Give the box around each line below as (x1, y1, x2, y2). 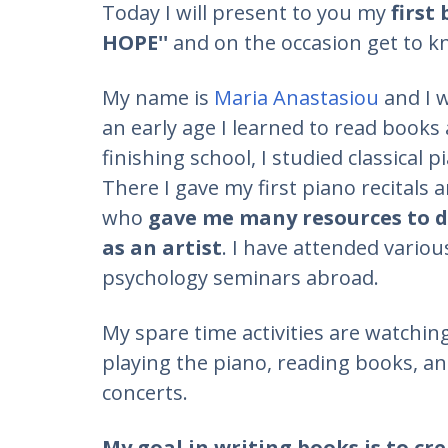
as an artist (102, 234, 222, 261)
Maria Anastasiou (214, 84, 379, 111)
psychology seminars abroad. (102, 264, 379, 291)
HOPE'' (102, 29, 168, 56)
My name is (102, 84, 214, 111)
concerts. (102, 379, 188, 406)
